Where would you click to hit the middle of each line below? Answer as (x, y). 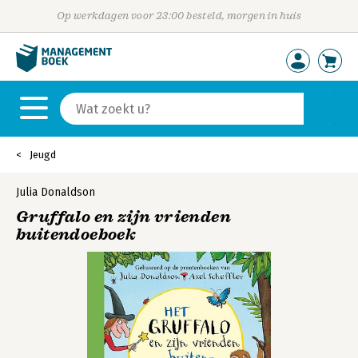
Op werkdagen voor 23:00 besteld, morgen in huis (179, 16)
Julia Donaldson (56, 192)
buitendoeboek (76, 235)
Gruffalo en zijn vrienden (123, 217)
